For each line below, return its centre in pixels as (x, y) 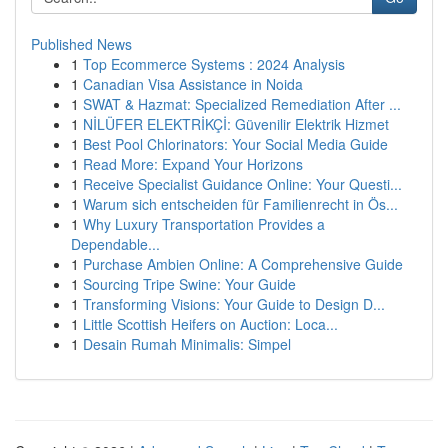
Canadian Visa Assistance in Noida (193, 84)
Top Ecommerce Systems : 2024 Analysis (214, 64)
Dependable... (115, 244)
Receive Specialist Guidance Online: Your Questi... (242, 184)
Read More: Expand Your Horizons (193, 164)
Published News (81, 44)
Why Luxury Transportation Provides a (204, 224)
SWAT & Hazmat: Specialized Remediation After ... (242, 104)
